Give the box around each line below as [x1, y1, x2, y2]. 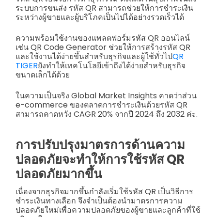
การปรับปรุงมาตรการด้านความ [15, 136, 185, 154]
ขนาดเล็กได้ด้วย [15, 69, 70, 81]
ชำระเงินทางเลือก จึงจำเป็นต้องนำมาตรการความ [15, 195, 183, 207]
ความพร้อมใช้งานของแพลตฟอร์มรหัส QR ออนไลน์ [15, 32, 190, 44]
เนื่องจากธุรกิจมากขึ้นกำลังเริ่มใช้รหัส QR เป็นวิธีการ [15, 186, 193, 198]
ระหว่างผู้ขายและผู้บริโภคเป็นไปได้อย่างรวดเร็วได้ [15, 12, 184, 23]
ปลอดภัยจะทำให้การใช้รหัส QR [15, 150, 185, 168]
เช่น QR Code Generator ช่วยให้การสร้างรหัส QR [15, 42, 190, 53]
